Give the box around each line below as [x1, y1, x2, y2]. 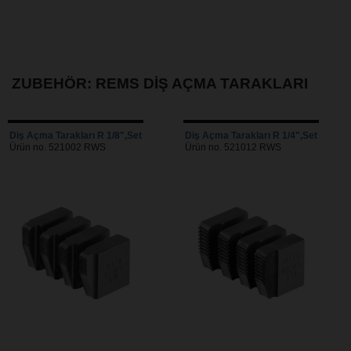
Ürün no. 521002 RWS [9, 142, 106, 152]
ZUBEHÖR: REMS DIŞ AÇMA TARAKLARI [12, 74, 308, 92]
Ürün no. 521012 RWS [185, 142, 281, 152]
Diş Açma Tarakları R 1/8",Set [9, 130, 142, 140]
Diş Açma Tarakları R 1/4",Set [185, 130, 317, 140]
